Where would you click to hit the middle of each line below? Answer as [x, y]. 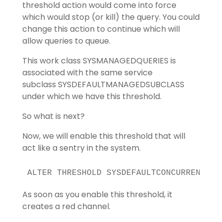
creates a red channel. [66, 207]
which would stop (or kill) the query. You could [111, 17]
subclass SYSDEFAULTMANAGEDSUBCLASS [103, 85]
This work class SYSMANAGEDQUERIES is [99, 61]
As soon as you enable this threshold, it [97, 195]
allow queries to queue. [66, 41]
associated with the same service [87, 73]
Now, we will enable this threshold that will [104, 136]
